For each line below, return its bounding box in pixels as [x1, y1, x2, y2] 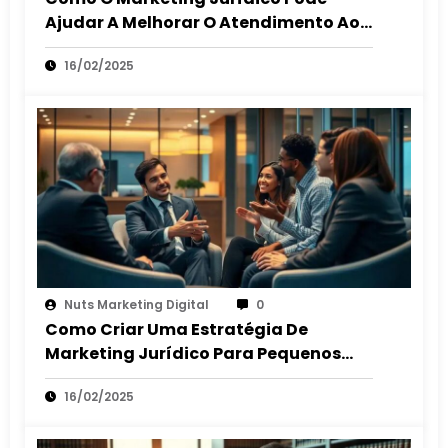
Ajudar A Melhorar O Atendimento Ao [45, 11, 360, 35]
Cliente [45, 35, 107, 59]
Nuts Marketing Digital [64, 296, 209, 314]
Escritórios [45, 366, 136, 390]
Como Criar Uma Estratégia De [45, 318, 308, 342]
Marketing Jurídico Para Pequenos [45, 342, 341, 366]
